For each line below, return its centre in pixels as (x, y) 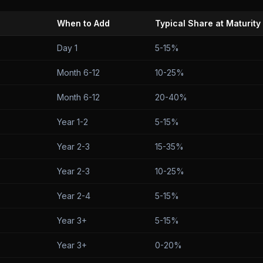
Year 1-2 (73, 122)
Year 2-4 (74, 196)
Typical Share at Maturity (208, 23)
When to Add (83, 23)
